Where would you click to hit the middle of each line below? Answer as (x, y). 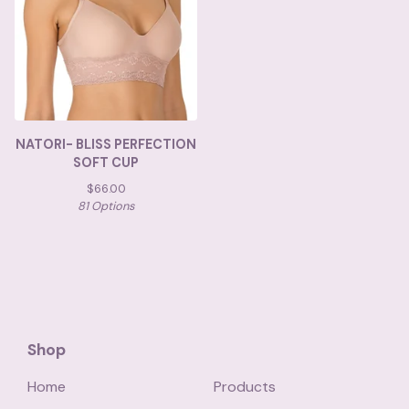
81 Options (106, 206)
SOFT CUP (106, 163)
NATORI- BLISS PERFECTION (106, 144)
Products (245, 387)
